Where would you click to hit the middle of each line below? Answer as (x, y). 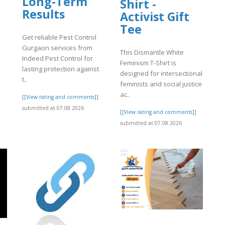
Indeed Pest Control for (58, 59)
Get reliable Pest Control (59, 37)
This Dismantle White (152, 52)
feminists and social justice (161, 84)
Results (43, 14)
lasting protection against (61, 69)
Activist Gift (155, 16)
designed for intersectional (161, 74)
